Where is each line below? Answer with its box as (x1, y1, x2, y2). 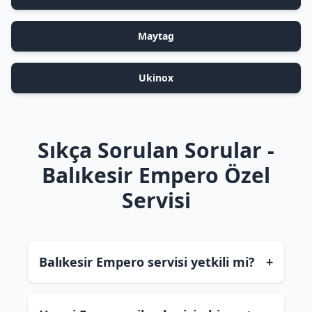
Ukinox (139, 71, 173, 84)
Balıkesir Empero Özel (42, 161, 270, 189)
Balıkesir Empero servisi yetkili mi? (39, 253, 255, 270)
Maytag (138, 29, 174, 42)
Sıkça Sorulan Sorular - (38, 136, 274, 164)
